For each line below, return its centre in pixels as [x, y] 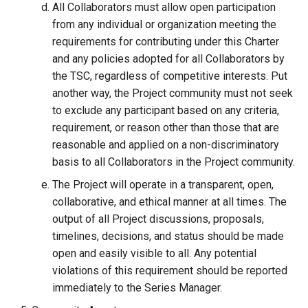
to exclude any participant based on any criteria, [166, 110]
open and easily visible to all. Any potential [154, 253]
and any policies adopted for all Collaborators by [168, 59]
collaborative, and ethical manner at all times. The [169, 202]
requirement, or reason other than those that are [166, 128]
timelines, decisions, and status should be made [168, 236]
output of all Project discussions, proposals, [158, 219]
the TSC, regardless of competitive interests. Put [170, 76]
